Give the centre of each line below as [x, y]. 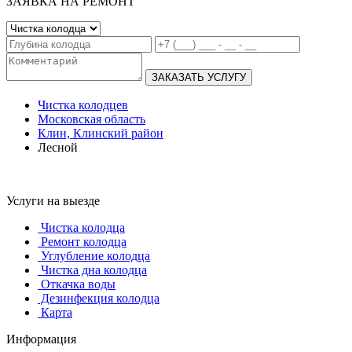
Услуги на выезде [53, 200]
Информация [41, 339]
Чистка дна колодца [92, 269]
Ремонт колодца [82, 241]
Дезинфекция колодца [99, 298]
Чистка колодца [81, 227]
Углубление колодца [94, 255]
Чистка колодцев [83, 104]
